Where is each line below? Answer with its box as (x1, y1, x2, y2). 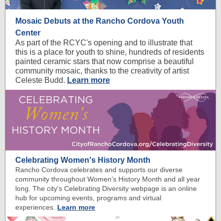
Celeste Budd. (15, 76, 67, 84)
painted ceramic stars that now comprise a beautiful (15, 57, 194, 66)
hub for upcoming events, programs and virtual (15, 194, 161, 202)
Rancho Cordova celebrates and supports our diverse (15, 166, 183, 174)
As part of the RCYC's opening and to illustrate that (15, 38, 192, 47)
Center (15, 29, 40, 37)
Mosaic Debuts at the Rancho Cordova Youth (15, 17, 184, 25)
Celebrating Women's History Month (15, 156, 150, 164)
